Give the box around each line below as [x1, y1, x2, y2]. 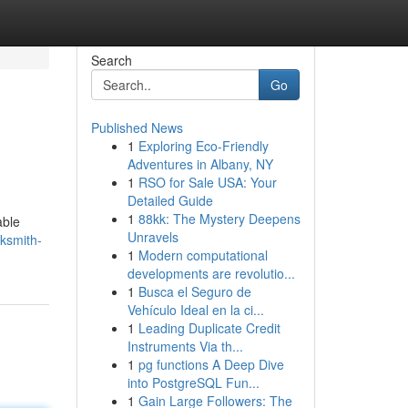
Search [90, 51, 132, 69]
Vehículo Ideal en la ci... [127, 301, 264, 319]
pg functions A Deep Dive [138, 355, 284, 373]
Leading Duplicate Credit [138, 319, 280, 337]
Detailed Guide [127, 191, 213, 209]
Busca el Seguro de [138, 282, 251, 301]
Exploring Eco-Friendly [138, 137, 269, 155]
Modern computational [138, 246, 268, 264]
